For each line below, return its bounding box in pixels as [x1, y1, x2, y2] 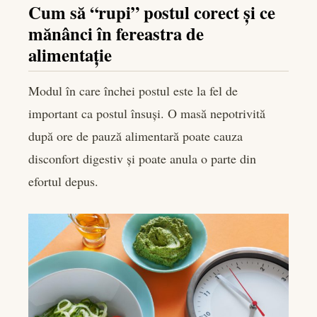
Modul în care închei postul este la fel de [28, 82, 238, 100]
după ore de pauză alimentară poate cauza [28, 127, 243, 145]
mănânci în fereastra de [28, 21, 204, 47]
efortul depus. [28, 173, 98, 190]
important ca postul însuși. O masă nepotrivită [28, 105, 265, 122]
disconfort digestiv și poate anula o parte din [28, 150, 256, 168]
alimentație [28, 42, 112, 68]
